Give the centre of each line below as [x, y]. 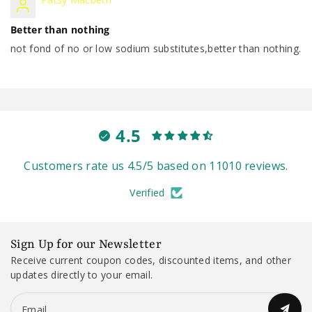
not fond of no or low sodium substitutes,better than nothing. [156, 48]
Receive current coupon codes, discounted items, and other [151, 260]
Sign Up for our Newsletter [86, 244]
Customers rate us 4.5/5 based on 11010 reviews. [156, 165]
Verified [147, 192]
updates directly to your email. [82, 274]
